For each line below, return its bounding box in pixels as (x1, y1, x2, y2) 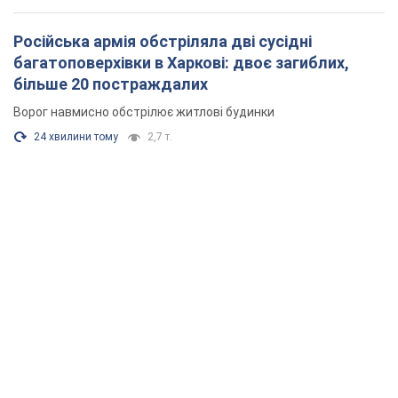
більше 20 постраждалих (13, 75, 208, 94)
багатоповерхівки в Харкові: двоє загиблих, (13, 53, 349, 73)
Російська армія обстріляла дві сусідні (13, 32, 312, 52)
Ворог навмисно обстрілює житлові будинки (13, 105, 275, 120)
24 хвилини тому (34, 131, 118, 144)
